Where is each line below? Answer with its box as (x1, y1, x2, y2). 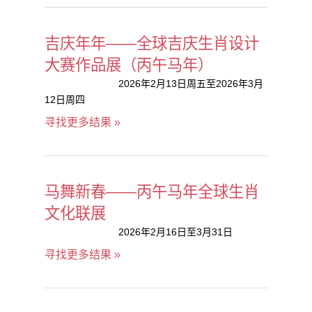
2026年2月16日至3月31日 (118, 226, 233, 237)
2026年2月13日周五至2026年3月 (118, 78, 263, 89)
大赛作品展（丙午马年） (45, 56, 213, 74)
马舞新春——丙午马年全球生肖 (45, 183, 259, 201)
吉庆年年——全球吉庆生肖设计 (45, 35, 259, 52)
